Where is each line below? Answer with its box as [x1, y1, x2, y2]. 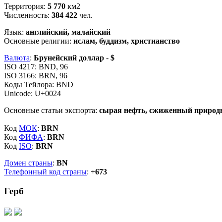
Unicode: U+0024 [4, 89, 61, 98]
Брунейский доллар [34, 53, 104, 62]
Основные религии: [4, 36, 73, 45]
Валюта [4, 53, 30, 62]
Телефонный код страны [4, 167, 87, 176]
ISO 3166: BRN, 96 [4, 71, 67, 80]
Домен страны [4, 158, 53, 167]
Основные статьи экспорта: [4, 106, 99, 114]
